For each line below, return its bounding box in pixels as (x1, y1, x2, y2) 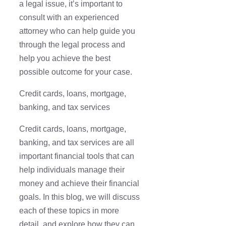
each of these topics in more (19, 206, 119, 215)
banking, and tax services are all (19, 138, 134, 147)
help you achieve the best (19, 54, 110, 63)
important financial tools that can (19, 152, 134, 161)
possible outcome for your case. (19, 68, 132, 77)
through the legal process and (19, 40, 125, 49)
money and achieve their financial (19, 179, 139, 188)
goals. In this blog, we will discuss (19, 193, 140, 202)
